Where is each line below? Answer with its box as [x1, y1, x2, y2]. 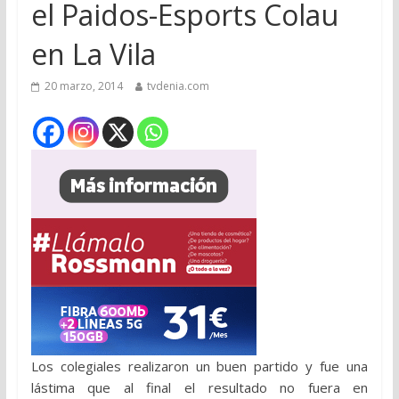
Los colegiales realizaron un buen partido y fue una [30, 357, 369, 376]
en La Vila [30, 35, 156, 74]
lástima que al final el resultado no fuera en [30, 379, 369, 397]
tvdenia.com [146, 78, 209, 94]
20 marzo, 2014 [44, 78, 123, 94]
